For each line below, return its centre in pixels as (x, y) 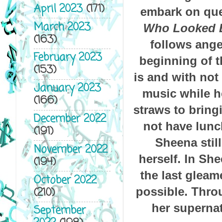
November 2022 (70, 150)
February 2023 (68, 58)
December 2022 (70, 119)
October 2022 (65, 180)
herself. (160, 159)
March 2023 (62, 27)
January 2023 (67, 89)
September (59, 211)
